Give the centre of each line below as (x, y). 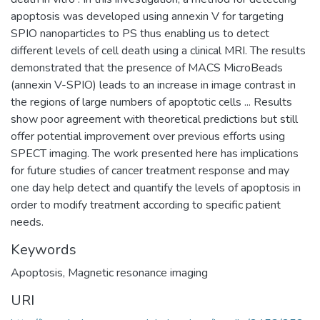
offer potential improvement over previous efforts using (148, 136)
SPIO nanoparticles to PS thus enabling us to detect (140, 33)
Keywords (44, 249)
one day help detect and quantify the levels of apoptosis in (156, 187)
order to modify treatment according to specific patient (146, 205)
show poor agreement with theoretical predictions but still (154, 119)
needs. (27, 222)
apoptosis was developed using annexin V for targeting (147, 16)
